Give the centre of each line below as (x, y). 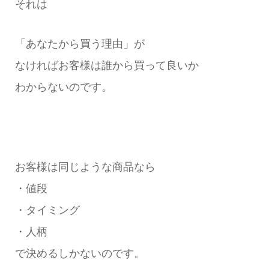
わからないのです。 (63, 87)
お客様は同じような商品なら (85, 167)
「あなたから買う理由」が (80, 44)
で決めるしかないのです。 (80, 253)
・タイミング (47, 210)
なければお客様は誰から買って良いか (107, 66)
